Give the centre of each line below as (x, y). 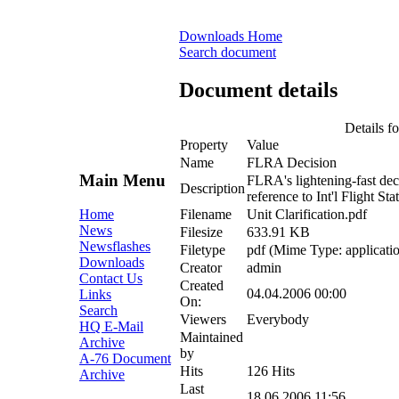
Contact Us (111, 279)
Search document (228, 52)
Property (204, 144)
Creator (201, 267)
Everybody (278, 319)
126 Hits (271, 370)
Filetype (203, 249)
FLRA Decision (292, 162)
